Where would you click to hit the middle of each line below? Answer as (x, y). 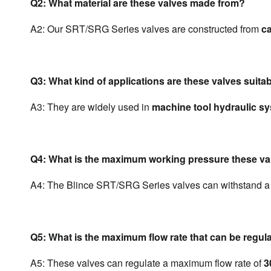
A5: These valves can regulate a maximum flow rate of (147, 263)
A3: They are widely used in (91, 107)
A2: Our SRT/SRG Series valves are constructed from (146, 29)
